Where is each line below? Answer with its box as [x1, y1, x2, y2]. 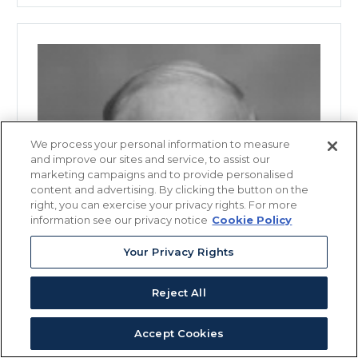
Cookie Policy [212, 213, 292, 226]
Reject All [152, 286, 206, 299]
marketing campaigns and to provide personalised [30, 168, 294, 181]
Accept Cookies [134, 327, 224, 340]
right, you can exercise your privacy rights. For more [30, 198, 298, 211]
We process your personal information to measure [30, 137, 291, 150]
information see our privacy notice [30, 213, 209, 226]
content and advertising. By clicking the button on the [30, 183, 309, 196]
